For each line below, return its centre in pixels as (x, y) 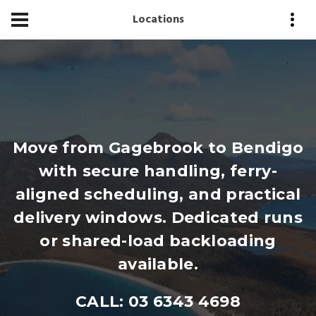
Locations (158, 20)
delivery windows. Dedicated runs (158, 218)
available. (158, 264)
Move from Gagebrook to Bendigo (158, 148)
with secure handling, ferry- (158, 171)
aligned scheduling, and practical (158, 194)
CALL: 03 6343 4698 (158, 302)
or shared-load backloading (158, 241)
